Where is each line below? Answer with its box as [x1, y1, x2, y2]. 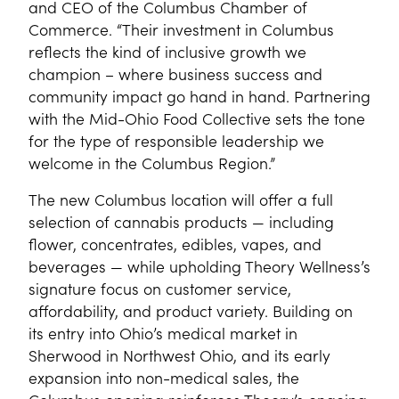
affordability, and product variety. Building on [28, 299, 353, 322]
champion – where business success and [28, 62, 322, 85]
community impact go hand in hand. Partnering [28, 85, 370, 107]
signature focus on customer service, [28, 277, 291, 299]
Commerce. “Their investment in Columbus [28, 18, 334, 40]
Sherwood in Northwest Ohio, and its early [28, 344, 330, 366]
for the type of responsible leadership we [28, 129, 324, 151]
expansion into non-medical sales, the [28, 366, 299, 388]
